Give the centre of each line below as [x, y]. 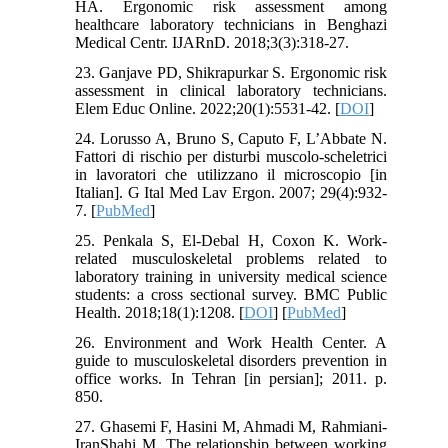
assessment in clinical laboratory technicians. [231, 91]
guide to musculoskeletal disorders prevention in [231, 361]
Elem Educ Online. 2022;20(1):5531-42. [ [208, 109]
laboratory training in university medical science [231, 277]
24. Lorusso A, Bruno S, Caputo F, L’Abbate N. [231, 139]
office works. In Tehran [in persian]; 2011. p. [231, 379]
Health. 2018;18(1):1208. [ [160, 313]
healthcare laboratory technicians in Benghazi [231, 25]
